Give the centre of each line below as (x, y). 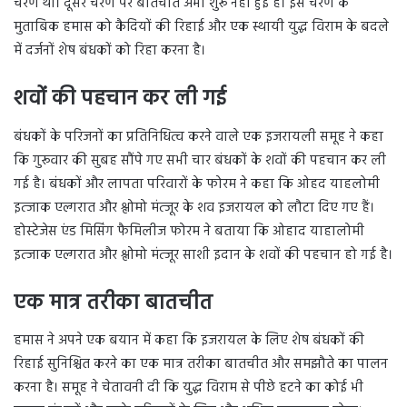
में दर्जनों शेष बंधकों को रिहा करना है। (109, 51)
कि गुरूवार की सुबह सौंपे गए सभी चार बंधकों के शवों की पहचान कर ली (200, 160)
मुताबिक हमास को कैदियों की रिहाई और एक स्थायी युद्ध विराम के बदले (201, 28)
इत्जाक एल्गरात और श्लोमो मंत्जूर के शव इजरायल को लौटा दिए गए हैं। (194, 208)
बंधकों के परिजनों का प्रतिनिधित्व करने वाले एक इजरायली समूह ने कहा (199, 137)
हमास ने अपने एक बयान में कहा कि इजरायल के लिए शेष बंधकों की (189, 341)
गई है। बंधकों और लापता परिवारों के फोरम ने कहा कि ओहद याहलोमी (197, 184)
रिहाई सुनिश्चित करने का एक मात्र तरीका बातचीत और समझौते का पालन (201, 365)
